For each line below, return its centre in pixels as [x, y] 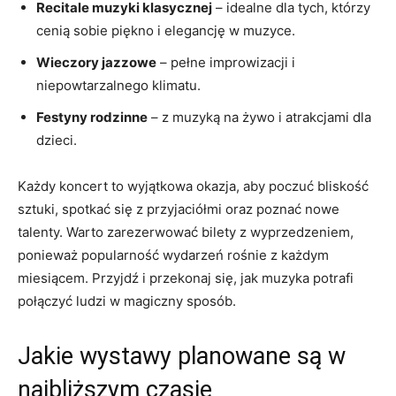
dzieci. [57, 140]
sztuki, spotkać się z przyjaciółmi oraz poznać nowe [179, 209]
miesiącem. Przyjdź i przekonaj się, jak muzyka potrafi [186, 278]
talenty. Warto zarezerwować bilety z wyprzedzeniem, [186, 232]
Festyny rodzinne [92, 117]
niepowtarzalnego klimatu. [118, 85]
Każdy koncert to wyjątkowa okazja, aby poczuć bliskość [193, 186]
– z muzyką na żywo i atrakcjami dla [259, 117]
